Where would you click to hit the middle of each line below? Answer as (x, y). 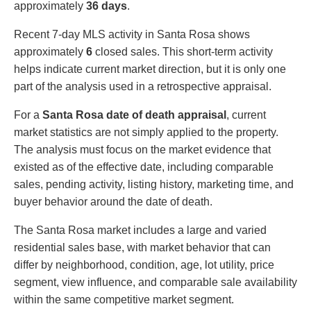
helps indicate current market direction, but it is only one (150, 69)
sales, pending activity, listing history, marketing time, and (154, 184)
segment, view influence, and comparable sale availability (155, 282)
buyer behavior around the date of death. (113, 201)
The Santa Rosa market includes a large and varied (140, 230)
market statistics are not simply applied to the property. (146, 132)
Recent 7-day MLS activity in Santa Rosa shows (132, 34)
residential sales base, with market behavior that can (142, 247)
